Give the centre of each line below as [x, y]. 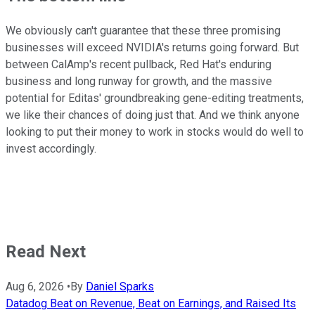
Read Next [46, 252]
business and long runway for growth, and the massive [139, 82]
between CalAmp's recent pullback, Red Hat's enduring [139, 65]
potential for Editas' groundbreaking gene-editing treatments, [155, 98]
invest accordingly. [51, 149]
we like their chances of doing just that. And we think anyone [153, 115]
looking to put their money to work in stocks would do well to [155, 132]
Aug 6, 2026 [35, 286]
